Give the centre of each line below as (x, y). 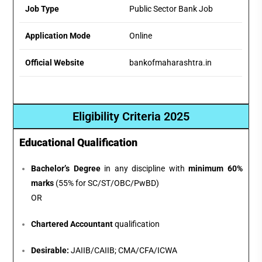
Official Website (55, 62)
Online (141, 35)
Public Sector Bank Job (171, 8)
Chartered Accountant (72, 224)
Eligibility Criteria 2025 (131, 117)
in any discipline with (144, 169)
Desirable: (50, 251)
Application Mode (58, 35)
